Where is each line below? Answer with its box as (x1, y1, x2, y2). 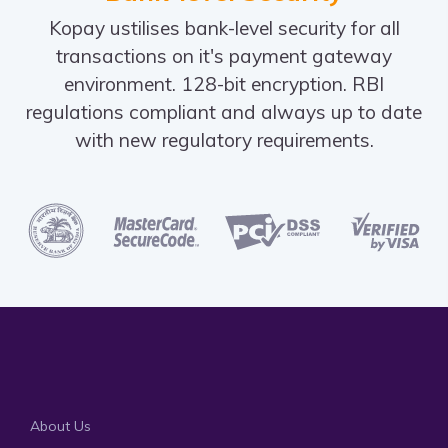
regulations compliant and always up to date (26, 99, 422, 124)
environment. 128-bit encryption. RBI (64, 71, 384, 96)
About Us (30, 417, 91, 436)
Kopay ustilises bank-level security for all (48, 15, 400, 40)
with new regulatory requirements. (74, 127, 374, 152)
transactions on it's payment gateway (56, 43, 392, 68)
